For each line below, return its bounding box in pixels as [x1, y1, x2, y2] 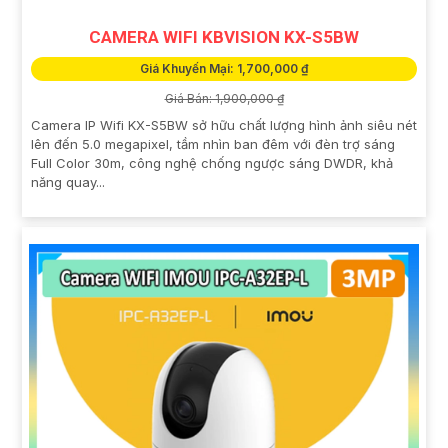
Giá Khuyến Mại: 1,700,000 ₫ [140, 61, 308, 77]
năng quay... [31, 174, 105, 191]
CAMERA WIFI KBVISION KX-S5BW [89, 27, 359, 48]
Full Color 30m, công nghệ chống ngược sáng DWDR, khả [31, 155, 393, 172]
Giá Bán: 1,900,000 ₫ [164, 91, 284, 107]
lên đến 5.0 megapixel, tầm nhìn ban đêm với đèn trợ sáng [31, 136, 395, 153]
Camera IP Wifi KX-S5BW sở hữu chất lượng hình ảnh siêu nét [31, 117, 417, 134]
